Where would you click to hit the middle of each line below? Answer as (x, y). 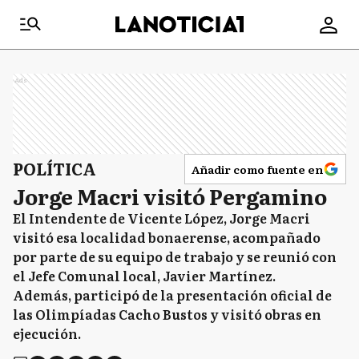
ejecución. (48, 333)
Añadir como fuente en (257, 169)
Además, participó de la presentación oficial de (172, 295)
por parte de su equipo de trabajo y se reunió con (175, 256)
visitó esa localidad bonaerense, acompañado (167, 237)
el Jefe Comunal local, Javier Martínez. (144, 276)
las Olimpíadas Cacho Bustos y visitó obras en (167, 314)
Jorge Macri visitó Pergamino (170, 196)
